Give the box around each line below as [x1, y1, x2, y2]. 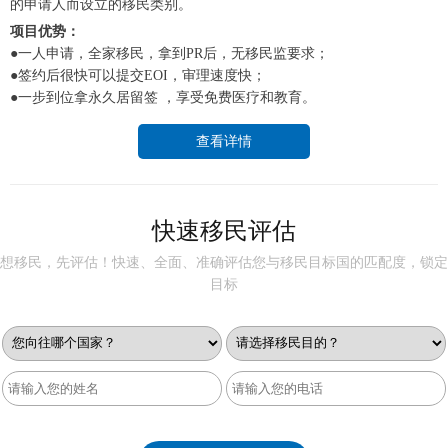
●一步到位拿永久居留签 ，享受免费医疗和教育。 [10, 89, 316, 105]
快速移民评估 [152, 217, 296, 244]
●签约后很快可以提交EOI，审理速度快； [10, 67, 266, 83]
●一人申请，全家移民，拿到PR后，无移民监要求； [10, 45, 329, 61]
